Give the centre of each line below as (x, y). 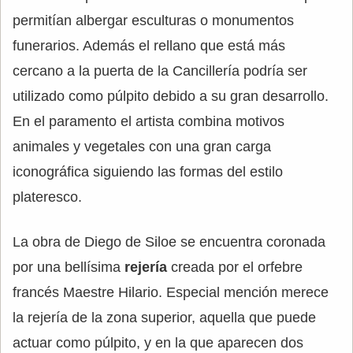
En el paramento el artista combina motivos (149, 121)
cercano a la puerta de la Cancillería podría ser (160, 71)
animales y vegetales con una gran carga (142, 146)
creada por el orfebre (235, 267)
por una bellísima (69, 267)
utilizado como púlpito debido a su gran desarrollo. (171, 96)
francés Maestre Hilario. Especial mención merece (171, 292)
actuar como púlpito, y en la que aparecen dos (158, 342)
